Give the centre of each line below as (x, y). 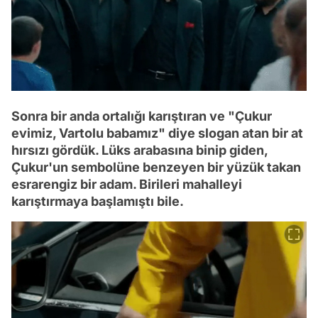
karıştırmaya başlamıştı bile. (98, 201)
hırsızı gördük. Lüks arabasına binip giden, (139, 150)
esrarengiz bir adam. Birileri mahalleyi (127, 184)
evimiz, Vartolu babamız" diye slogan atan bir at (157, 133)
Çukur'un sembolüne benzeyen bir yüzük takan (156, 167)
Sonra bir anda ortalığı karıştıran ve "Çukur (142, 116)
